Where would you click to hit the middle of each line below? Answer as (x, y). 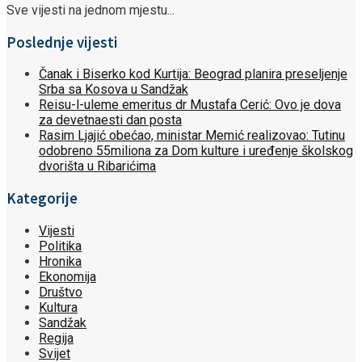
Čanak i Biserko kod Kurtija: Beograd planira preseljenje (193, 74)
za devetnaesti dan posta (110, 120)
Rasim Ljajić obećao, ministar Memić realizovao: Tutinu (192, 136)
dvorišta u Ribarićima (97, 166)
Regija (56, 338)
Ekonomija (67, 276)
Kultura (58, 307)
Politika (60, 246)
